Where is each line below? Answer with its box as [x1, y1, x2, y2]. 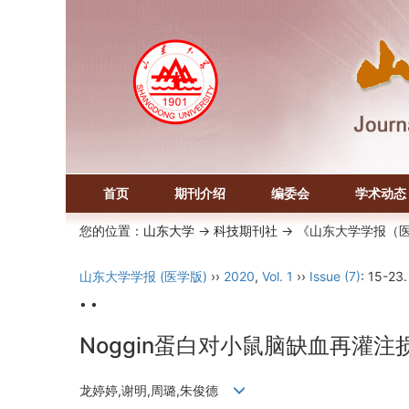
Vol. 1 [262, 268, 293, 284]
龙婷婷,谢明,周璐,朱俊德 [79, 383, 233, 399]
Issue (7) [309, 268, 361, 284]
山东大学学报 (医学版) [79, 268, 207, 284]
